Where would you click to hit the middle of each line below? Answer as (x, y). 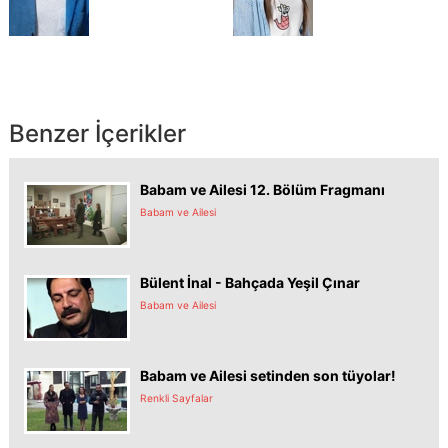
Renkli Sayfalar (176, 398)
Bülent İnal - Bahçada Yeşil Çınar (250, 282)
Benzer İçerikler (97, 133)
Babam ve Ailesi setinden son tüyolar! (268, 375)
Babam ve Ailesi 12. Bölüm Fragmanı (262, 189)
